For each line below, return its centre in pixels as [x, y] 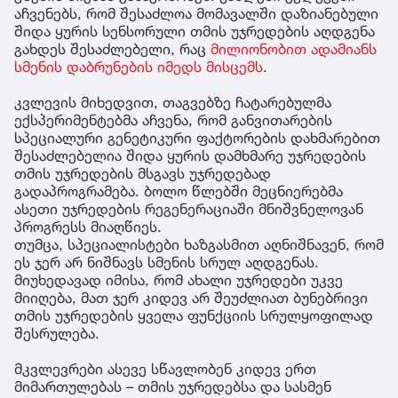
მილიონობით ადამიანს [294, 49]
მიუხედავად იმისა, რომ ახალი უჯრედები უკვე [179, 280]
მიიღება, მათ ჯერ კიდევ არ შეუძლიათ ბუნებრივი [191, 298]
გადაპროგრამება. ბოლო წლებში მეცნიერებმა [179, 191]
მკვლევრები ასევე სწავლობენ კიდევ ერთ [165, 369]
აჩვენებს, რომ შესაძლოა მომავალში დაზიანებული [196, 14]
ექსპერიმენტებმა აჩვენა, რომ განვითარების [173, 120]
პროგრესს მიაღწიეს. [88, 227]
